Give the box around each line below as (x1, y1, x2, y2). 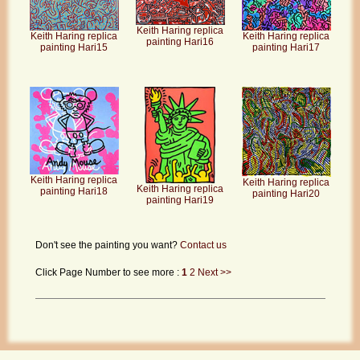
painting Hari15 (40, 42, 108, 54)
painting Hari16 (146, 36, 214, 48)
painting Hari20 (252, 188, 320, 200)
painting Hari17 (252, 41, 320, 53)
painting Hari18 (40, 186, 108, 198)
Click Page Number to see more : (35, 266, 182, 278)
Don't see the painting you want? (35, 239, 180, 251)
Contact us (179, 239, 227, 251)
